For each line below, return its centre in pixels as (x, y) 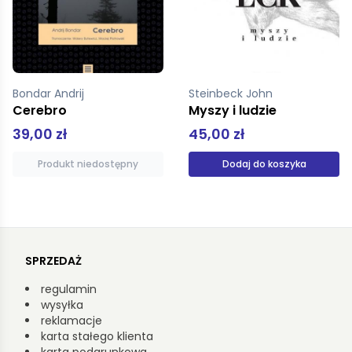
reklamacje (71, 321)
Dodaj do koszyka (264, 164)
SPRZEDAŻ (53, 261)
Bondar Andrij (50, 94)
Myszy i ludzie (233, 111)
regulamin (69, 290)
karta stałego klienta (97, 337)
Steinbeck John (232, 94)
